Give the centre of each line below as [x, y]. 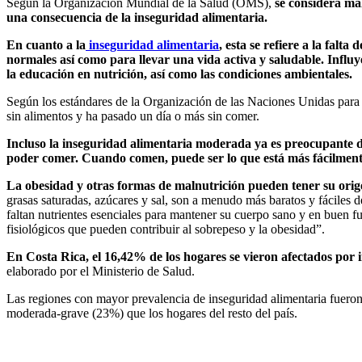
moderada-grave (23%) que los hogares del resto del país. [152, 314]
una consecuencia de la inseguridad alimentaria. [137, 18]
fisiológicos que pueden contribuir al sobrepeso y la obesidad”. [166, 229]
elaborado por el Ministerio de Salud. [101, 271]
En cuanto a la [46, 45]
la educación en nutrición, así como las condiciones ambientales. [179, 74]
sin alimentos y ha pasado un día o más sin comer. [133, 116]
